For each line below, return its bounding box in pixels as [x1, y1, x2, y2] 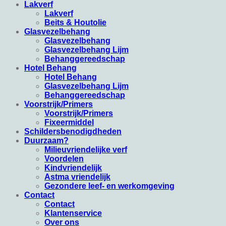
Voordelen [44, 154, 84, 163]
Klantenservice [44, 208, 102, 217]
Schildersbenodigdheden [24, 127, 122, 136]
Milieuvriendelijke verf [44, 145, 127, 154]
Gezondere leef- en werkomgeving [44, 181, 175, 190]
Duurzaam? [24, 136, 69, 145]
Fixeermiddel [44, 118, 94, 127]
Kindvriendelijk [44, 163, 102, 172]
